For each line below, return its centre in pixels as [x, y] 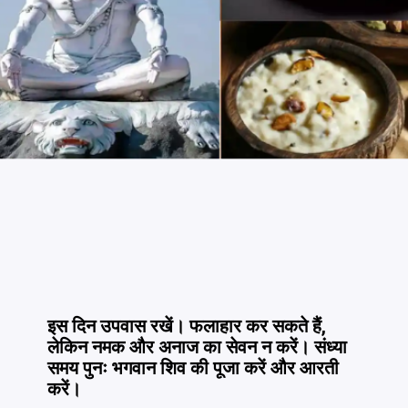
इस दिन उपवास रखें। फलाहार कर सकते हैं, [187, 327]
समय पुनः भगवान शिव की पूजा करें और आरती [194, 369]
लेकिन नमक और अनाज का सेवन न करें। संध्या [198, 348]
